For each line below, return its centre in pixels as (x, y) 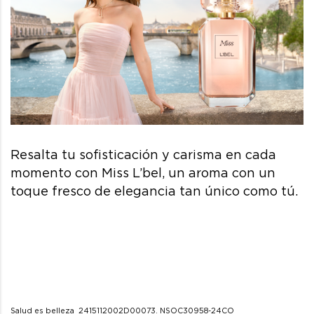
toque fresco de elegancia (95, 191)
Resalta (34, 154)
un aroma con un (220, 172)
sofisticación (119, 154)
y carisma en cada (217, 154)
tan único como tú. (239, 191)
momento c (46, 172)
